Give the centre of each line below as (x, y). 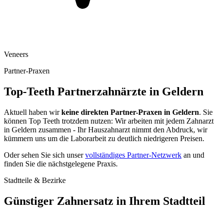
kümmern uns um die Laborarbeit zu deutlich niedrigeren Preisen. (104, 138)
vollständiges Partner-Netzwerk (133, 155)
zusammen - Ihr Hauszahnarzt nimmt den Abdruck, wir (122, 129)
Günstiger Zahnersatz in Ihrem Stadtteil (105, 201)
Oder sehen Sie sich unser (45, 155)
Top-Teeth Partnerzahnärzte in (83, 91)
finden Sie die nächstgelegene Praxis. (61, 163)
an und (193, 155)
